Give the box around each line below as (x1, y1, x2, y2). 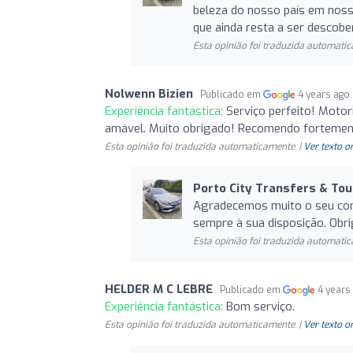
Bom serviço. (226, 298, 295, 314)
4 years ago (298, 87, 351, 101)
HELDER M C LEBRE (105, 281, 213, 297)
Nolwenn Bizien (105, 85, 193, 102)
